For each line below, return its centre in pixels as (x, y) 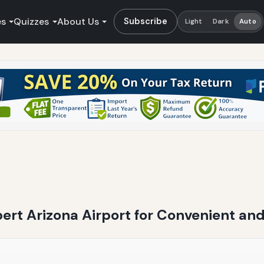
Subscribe (146, 21)
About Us (78, 21)
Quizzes (32, 21)
